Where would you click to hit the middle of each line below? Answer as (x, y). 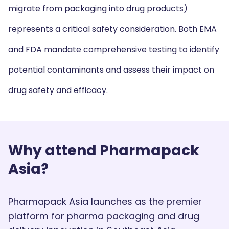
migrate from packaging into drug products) (98, 8)
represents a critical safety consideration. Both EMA (112, 29)
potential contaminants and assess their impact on (111, 70)
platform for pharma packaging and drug (104, 216)
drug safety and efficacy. (58, 90)
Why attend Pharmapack (104, 151)
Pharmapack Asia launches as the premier (105, 202)
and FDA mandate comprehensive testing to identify (114, 49)
